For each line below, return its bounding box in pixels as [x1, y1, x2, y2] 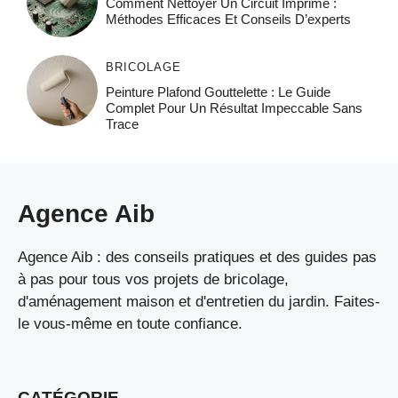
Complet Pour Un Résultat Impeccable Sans [105, 99, 362, 115]
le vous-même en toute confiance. [18, 314, 243, 332]
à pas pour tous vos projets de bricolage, [18, 270, 289, 288]
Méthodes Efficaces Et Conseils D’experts [105, 11, 351, 27]
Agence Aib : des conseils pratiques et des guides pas [18, 248, 377, 266]
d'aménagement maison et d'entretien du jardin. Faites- [18, 292, 380, 310]
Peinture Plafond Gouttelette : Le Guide [105, 84, 330, 99]
